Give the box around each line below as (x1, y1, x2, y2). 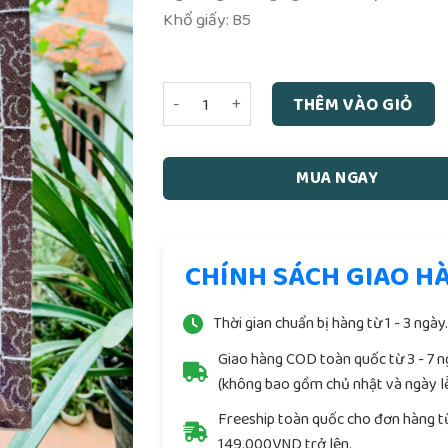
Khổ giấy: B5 (163, 5, 252, 33)
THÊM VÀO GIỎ (293, 90, 413, 118)
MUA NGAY (296, 165, 379, 192)
